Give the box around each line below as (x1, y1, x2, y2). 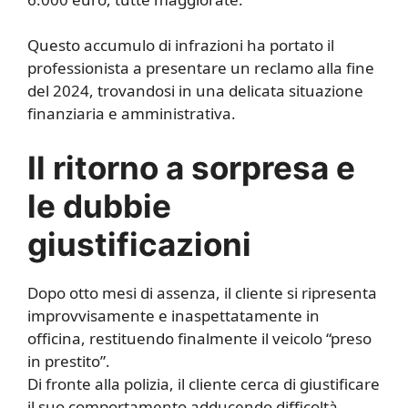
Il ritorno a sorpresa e (27, 148, 355, 187)
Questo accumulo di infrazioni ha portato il (27, 35, 334, 56)
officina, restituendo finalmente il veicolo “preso (27, 327, 372, 349)
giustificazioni (27, 224, 251, 263)
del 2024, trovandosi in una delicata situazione (27, 80, 363, 102)
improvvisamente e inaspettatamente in (27, 304, 320, 326)
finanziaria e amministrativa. (27, 103, 236, 125)
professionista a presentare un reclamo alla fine (27, 57, 374, 79)
